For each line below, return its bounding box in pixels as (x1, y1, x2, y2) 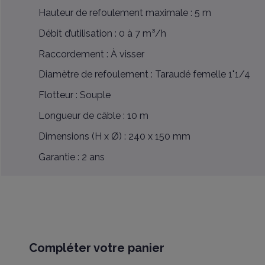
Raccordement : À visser (38, 48, 144, 60)
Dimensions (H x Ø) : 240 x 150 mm (38, 130, 190, 142)
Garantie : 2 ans (38, 151, 105, 163)
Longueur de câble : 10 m (38, 109, 148, 121)
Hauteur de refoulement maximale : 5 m (38, 7, 211, 18)
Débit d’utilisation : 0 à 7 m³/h (38, 27, 166, 39)
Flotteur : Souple (38, 89, 111, 101)
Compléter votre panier (28, 240, 164, 255)
